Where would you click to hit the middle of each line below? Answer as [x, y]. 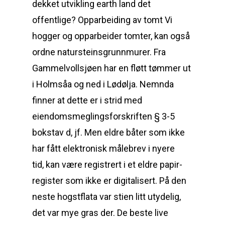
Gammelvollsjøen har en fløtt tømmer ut [111, 68]
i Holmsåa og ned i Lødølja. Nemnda [103, 84]
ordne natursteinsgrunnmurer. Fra [99, 52]
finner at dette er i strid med [87, 100]
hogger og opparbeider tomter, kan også [111, 36]
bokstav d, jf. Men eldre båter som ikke [108, 132]
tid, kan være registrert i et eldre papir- [107, 164]
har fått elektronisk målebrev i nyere [103, 148]
